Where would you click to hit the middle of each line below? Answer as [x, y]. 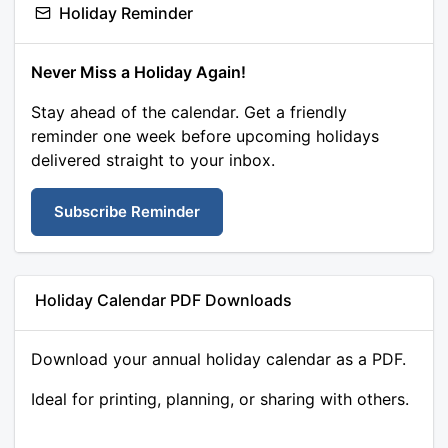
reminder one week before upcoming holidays [205, 136]
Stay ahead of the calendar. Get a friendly [189, 112]
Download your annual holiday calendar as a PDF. [218, 359]
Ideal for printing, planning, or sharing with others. [220, 399]
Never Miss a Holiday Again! [138, 72]
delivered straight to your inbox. [153, 160]
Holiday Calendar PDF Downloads [163, 300]
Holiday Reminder [126, 13]
